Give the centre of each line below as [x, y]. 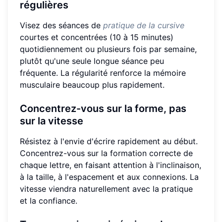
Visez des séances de [61, 25]
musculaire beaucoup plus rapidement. [92, 84]
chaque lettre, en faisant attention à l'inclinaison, [111, 165]
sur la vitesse [52, 121]
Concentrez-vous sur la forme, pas [103, 108]
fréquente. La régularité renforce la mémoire [103, 73]
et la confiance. [49, 200]
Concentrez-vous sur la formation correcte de [106, 153]
